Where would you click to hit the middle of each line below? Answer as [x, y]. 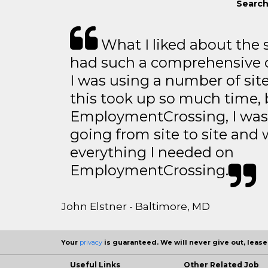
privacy [91, 243]
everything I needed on [152, 153]
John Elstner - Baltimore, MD [135, 207]
